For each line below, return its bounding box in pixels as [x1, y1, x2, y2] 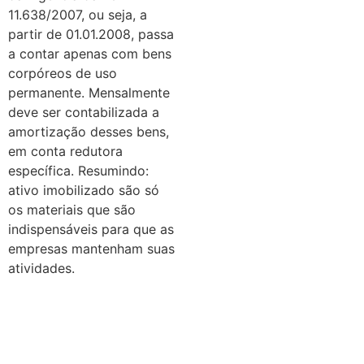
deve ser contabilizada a [8, 103, 159, 120]
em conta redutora [8, 142, 123, 159]
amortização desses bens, [8, 123, 169, 140]
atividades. [8, 259, 75, 276]
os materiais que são [8, 201, 136, 218]
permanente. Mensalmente [8, 84, 170, 101]
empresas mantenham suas [8, 240, 175, 257]
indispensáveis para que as [8, 220, 174, 237]
